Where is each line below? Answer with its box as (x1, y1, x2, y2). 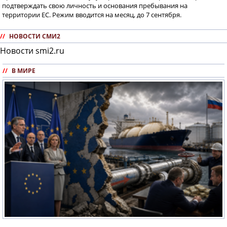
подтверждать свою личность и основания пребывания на (2, 1, 187, 11)
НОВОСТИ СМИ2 (9, 32, 60, 41)
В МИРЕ (12, 66, 35, 75)
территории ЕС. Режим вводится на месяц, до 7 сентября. (2, 10, 181, 20)
